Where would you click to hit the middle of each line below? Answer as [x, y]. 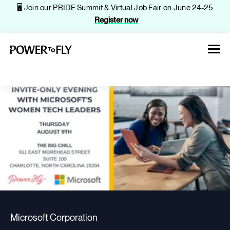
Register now [116, 20]
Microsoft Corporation [54, 217]
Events [41, 196]
